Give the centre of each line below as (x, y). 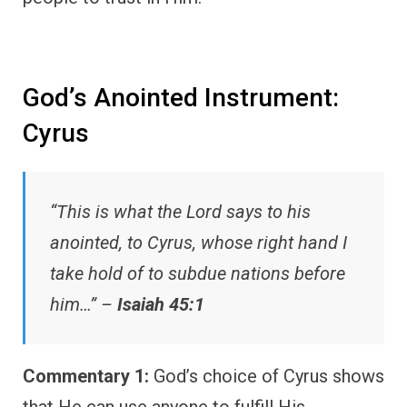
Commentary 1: (86, 376)
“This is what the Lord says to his (180, 211)
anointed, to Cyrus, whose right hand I (199, 242)
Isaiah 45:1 (161, 304)
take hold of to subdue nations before (198, 273)
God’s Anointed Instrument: (181, 98)
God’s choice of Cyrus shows (267, 376)
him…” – (84, 304)
